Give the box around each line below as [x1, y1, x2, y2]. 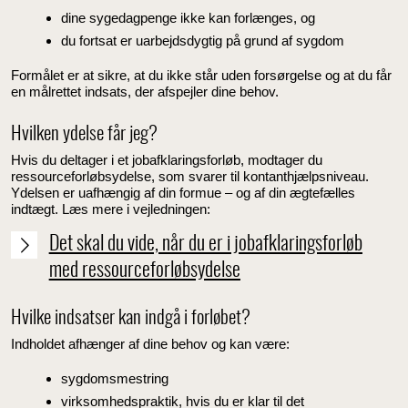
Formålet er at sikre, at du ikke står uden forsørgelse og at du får [11, 67, 392, 84]
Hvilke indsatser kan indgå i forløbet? [11, 309, 250, 329]
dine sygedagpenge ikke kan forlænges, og [61, 9, 315, 25]
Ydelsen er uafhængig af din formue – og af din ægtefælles [11, 184, 355, 200]
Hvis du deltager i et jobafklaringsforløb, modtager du [11, 151, 322, 168]
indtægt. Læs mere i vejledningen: [11, 200, 210, 217]
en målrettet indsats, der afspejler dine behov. [11, 84, 279, 100]
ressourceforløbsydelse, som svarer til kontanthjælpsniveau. [11, 168, 369, 184]
